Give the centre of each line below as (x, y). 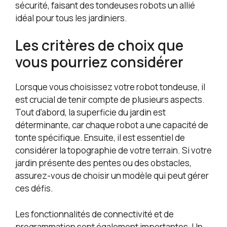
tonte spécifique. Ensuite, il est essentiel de (100, 138)
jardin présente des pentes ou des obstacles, (103, 163)
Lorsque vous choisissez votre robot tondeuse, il (110, 87)
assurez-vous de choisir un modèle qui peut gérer (112, 176)
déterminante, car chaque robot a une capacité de (112, 125)
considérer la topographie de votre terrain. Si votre (113, 150)
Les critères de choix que (99, 45)
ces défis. (34, 188)
